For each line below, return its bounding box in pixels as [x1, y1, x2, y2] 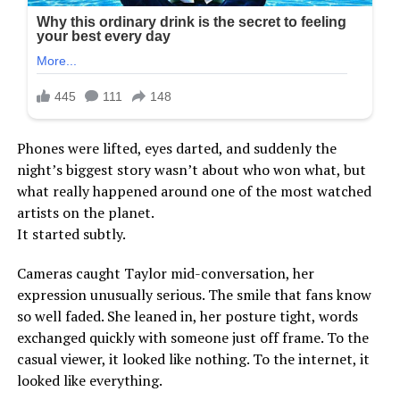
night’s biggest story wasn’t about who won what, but [16, 159, 366, 179]
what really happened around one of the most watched [16, 180, 371, 201]
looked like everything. [16, 370, 162, 390]
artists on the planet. [16, 202, 154, 222]
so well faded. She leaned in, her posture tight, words [16, 305, 358, 326]
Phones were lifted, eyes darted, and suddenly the [16, 137, 337, 158]
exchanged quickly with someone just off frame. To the [16, 327, 369, 347]
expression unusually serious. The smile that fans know [16, 284, 371, 304]
